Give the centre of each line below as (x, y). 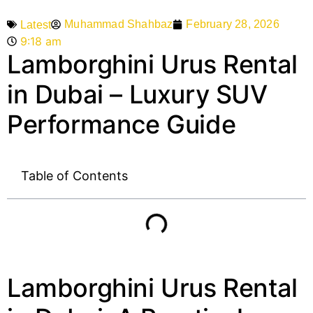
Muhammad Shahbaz (119, 24)
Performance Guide (122, 124)
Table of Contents (74, 175)
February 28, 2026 (233, 24)
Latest (36, 24)
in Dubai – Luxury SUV (137, 94)
